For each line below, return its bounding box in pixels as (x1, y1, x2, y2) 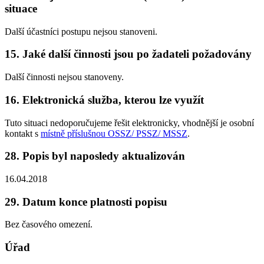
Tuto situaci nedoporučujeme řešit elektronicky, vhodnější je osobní (5, 117, 254, 128)
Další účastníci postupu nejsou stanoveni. (5, 26, 157, 37)
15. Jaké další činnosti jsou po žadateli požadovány (5, 48, 252, 61)
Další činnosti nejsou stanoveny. (5, 72, 124, 82)
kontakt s (5, 128, 41, 138)
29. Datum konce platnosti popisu (5, 195, 167, 208)
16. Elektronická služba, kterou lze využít (5, 93, 204, 106)
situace (5, 2, 37, 15)
